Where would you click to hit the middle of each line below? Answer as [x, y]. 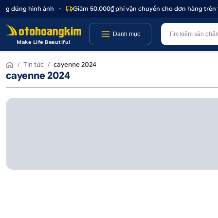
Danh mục [126, 34]
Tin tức [34, 64]
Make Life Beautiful [44, 42]
